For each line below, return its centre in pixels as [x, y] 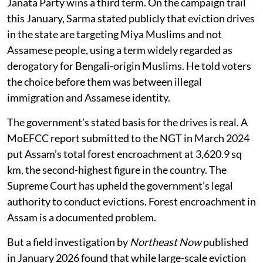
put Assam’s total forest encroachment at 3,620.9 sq [124, 154]
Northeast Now [166, 242]
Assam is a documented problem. [82, 217]
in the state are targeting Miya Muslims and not [114, 34]
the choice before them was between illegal [104, 81]
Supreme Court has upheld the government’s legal [120, 185]
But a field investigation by [68, 242]
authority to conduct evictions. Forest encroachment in [131, 201]
